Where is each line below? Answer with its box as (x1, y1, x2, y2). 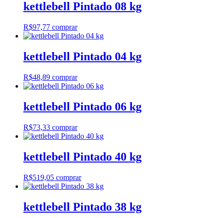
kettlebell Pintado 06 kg (23, 100, 142, 113)
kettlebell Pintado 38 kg (23, 200, 142, 213)
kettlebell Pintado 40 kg (23, 150, 142, 163)
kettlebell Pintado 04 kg (23, 50, 142, 63)
